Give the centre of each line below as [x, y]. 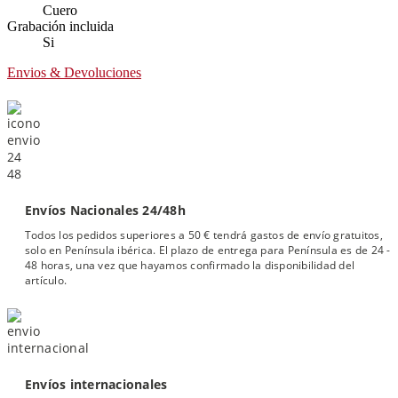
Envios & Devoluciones [74, 72]
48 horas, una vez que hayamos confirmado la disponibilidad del [190, 266]
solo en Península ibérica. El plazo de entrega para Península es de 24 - [208, 251]
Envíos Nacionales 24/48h [105, 211]
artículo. [46, 281]
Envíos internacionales [96, 384]
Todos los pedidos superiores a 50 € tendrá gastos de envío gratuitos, [204, 235]
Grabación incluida [60, 26]
